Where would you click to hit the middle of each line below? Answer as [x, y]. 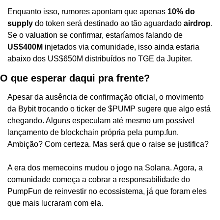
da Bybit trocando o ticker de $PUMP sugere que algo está [109, 109]
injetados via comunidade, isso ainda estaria [121, 47]
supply [20, 23]
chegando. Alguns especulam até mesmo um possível [101, 120]
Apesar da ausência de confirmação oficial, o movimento [106, 97]
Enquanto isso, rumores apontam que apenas [87, 11]
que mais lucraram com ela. [55, 203]
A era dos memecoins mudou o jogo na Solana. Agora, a [105, 167]
